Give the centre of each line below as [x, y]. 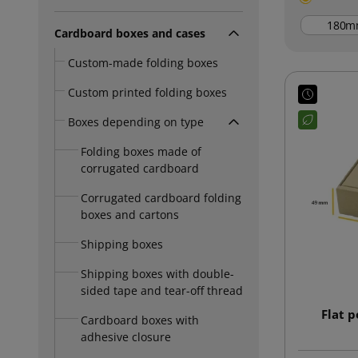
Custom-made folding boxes [143, 62]
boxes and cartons [130, 214]
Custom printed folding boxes [147, 92]
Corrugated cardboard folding [161, 197]
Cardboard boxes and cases [130, 33]
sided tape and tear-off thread [162, 290]
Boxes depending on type [136, 121]
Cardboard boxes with [140, 320]
